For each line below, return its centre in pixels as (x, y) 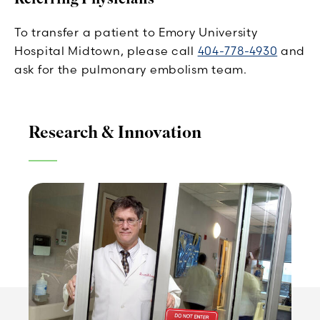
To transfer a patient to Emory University (136, 32)
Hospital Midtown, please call (106, 50)
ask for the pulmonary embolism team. (131, 69)
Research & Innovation (115, 132)
